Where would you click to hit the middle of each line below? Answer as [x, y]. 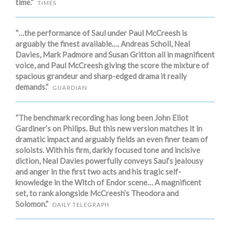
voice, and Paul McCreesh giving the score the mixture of [112, 65]
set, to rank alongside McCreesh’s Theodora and [97, 193]
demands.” [32, 87]
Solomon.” [32, 204]
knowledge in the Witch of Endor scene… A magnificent [108, 182]
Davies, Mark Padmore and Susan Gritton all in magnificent [115, 54]
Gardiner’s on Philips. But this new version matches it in [109, 128]
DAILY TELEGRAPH [81, 204]
